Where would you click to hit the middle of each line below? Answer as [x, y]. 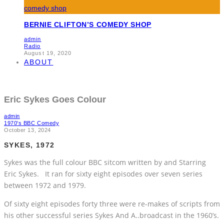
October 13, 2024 [27, 130]
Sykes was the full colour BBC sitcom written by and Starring [105, 162]
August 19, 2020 [48, 53]
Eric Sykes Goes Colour [55, 99]
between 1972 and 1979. [45, 185]
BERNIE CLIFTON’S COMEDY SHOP [88, 24]
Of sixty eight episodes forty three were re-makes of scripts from [112, 204]
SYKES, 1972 [29, 145]
